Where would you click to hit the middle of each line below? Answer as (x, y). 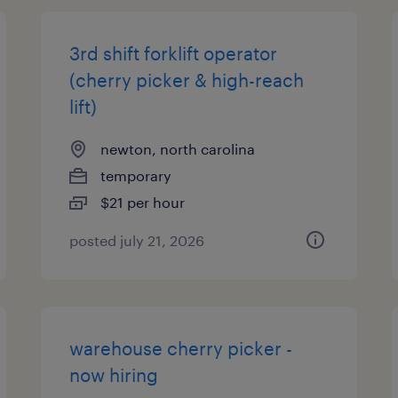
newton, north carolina (178, 149)
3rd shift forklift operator (174, 53)
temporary (136, 175)
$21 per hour (143, 202)
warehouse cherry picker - (181, 348)
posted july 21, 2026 (137, 240)
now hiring (114, 375)
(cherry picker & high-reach (187, 80)
